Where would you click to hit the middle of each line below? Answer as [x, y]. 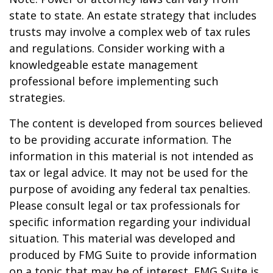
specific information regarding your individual [130, 222]
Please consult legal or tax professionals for [125, 205]
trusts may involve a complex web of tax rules [130, 32]
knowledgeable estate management [104, 65]
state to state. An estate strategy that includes [133, 15]
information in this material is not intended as [131, 156]
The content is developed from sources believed [136, 123]
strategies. [37, 97]
